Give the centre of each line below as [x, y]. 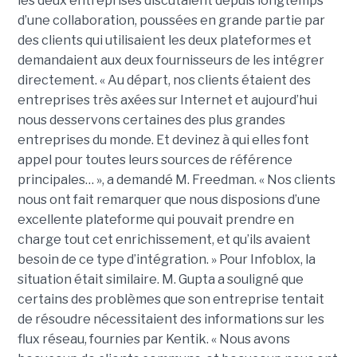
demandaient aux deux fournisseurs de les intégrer [171, 60]
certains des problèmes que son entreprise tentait [171, 299]
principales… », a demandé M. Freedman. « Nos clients [176, 179]
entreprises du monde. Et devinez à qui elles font [163, 139]
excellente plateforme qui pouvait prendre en [155, 219]
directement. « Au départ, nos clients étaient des [164, 80]
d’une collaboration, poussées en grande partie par [171, 20]
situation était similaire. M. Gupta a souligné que [160, 279]
